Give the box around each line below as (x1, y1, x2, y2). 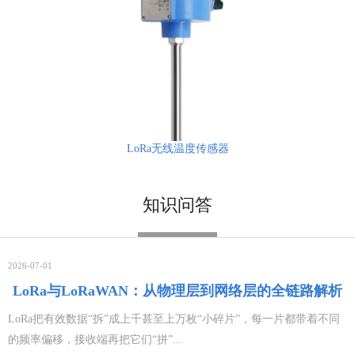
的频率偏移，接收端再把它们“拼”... (8, 334, 182, 345)
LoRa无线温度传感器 (126, 143, 229, 155)
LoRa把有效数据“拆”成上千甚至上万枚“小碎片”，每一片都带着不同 (8, 313, 340, 325)
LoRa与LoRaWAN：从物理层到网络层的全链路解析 (13, 283, 342, 299)
